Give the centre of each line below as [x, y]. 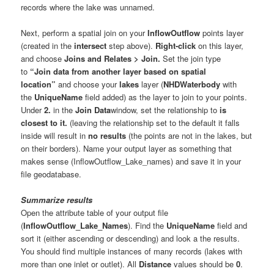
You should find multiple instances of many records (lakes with [132, 251]
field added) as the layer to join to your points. [165, 97]
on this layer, [220, 46]
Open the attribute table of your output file [95, 213]
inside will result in [55, 136]
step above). [130, 46]
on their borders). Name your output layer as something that [127, 149]
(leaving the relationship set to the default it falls [154, 123]
